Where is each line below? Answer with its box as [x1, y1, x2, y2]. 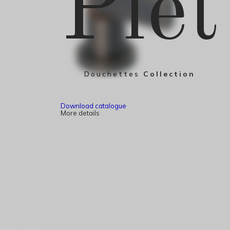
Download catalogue [60, 102, 126, 110]
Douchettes [84, 69, 140, 79]
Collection [140, 69, 195, 79]
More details [60, 109, 100, 118]
